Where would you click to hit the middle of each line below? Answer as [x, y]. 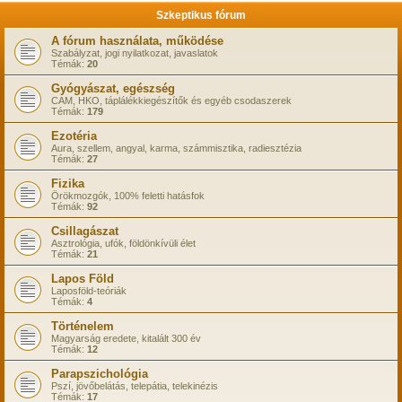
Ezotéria [74, 136]
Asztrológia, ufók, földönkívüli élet [123, 243]
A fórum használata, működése [137, 41]
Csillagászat [85, 231]
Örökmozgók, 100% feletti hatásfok [128, 196]
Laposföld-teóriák [89, 291]
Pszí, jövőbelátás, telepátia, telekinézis [135, 386]
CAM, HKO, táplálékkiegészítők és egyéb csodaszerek [171, 100]
